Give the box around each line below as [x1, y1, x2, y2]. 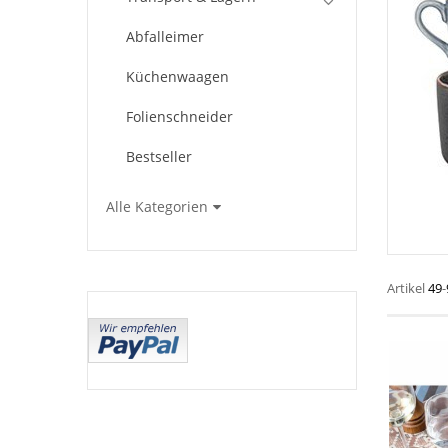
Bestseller [126, 147, 192, 167]
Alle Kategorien [106, 197, 208, 217]
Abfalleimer [126, 27, 204, 47]
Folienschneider [126, 107, 233, 127]
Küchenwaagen [126, 67, 229, 87]
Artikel [387, 279, 428, 298]
